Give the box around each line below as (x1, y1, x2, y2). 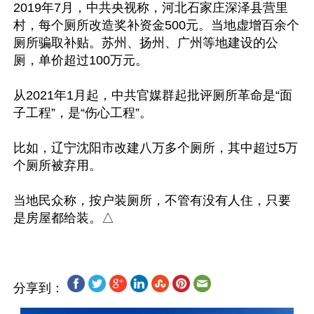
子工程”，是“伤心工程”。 (13, 106, 152, 120)
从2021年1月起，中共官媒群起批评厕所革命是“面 (13, 88, 292, 102)
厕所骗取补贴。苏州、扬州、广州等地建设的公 (13, 36, 278, 50)
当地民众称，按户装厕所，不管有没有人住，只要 (13, 193, 291, 207)
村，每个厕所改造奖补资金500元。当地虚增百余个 (13, 18, 299, 32)
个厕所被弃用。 (13, 158, 102, 172)
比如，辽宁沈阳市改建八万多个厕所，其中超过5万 (13, 141, 298, 155)
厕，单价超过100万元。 (13, 53, 148, 67)
